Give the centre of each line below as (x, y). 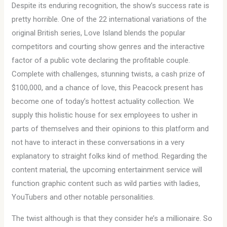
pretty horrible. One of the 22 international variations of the (109, 19)
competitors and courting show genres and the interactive (108, 47)
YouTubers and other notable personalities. (83, 197)
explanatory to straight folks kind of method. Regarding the (110, 156)
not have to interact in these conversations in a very (98, 142)
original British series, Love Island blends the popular (99, 33)
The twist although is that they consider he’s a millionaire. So (112, 218)
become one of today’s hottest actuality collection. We (103, 101)
